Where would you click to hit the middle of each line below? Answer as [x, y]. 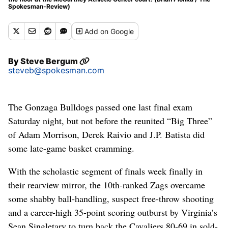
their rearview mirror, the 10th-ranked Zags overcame [107, 184]
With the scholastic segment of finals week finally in [105, 171]
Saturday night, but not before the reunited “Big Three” [110, 120]
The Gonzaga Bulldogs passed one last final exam [100, 107]
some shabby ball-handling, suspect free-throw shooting [111, 198]
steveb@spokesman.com [56, 70]
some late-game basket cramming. [71, 148]
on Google [117, 31]
